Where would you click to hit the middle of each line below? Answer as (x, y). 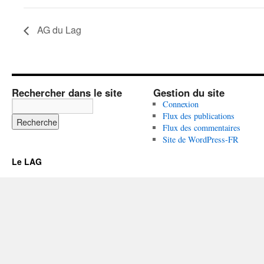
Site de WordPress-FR (200, 140)
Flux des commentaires (201, 128)
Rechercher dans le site (67, 93)
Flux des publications (198, 116)
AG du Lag (58, 30)
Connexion (180, 104)
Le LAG (27, 162)
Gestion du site (189, 93)
